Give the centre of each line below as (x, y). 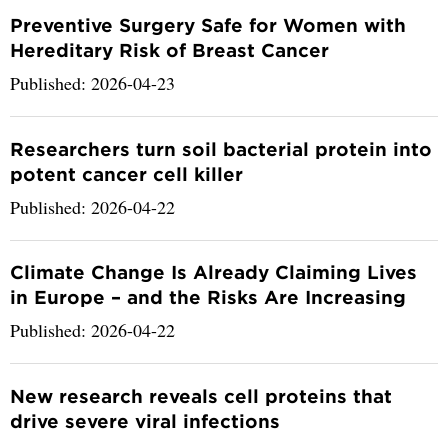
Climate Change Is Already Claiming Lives (213, 272)
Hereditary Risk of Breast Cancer (169, 49)
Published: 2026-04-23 (92, 82)
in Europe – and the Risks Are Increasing (208, 297)
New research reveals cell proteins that (201, 396)
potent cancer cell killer (126, 173)
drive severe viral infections (145, 421)
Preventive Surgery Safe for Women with (208, 24)
